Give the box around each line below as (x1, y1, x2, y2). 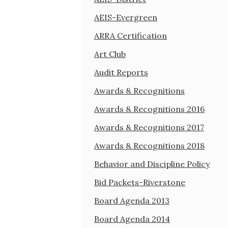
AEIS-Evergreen (94, 12, 157, 22)
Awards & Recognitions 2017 (94, 122, 204, 132)
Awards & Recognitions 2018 (94, 140, 205, 151)
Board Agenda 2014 (94, 213, 170, 224)
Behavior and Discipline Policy (94, 158, 210, 169)
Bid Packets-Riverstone (94, 177, 185, 187)
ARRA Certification (94, 30, 167, 41)
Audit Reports (94, 67, 148, 77)
